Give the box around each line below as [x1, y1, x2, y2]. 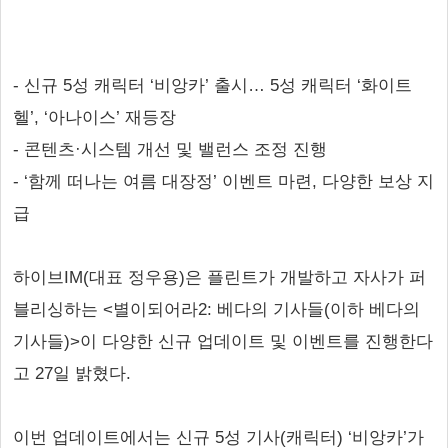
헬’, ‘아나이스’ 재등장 [13, 108, 176, 127]
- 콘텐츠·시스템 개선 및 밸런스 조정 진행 [13, 140, 327, 159]
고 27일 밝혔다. [13, 364, 131, 383]
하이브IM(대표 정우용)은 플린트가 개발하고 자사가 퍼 [13, 268, 426, 287]
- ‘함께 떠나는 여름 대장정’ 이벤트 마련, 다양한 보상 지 [13, 172, 434, 191]
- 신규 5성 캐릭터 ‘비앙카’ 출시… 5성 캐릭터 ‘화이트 [13, 76, 412, 95]
